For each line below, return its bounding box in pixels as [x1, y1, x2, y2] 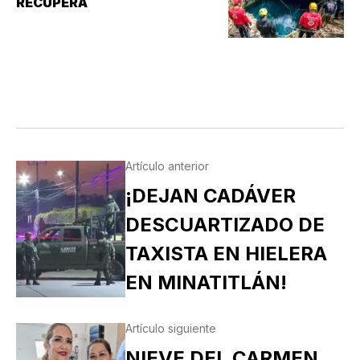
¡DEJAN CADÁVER [125, 184, 296, 208]
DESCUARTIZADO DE [125, 213, 325, 237]
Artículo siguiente [125, 321, 216, 336]
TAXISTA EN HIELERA [125, 242, 327, 266]
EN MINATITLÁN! [125, 271, 287, 295]
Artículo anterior [125, 159, 209, 174]
